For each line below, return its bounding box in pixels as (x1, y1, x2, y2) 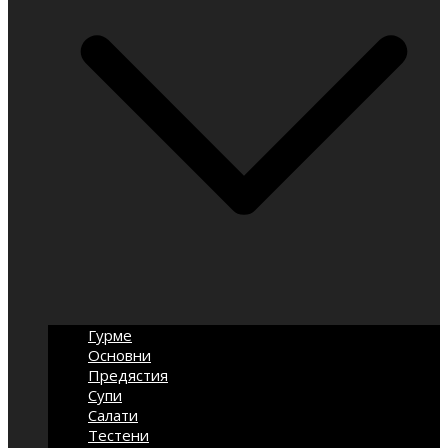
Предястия (88, 365, 168, 385)
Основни (88, 345, 151, 365)
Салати (88, 405, 138, 425)
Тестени (88, 425, 149, 445)
